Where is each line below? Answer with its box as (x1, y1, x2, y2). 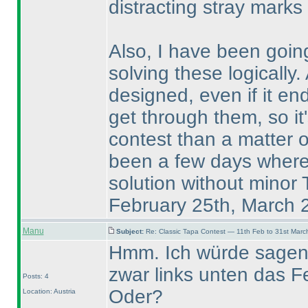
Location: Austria (22, 287, 76, 295)
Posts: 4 (22, 272, 49, 280)
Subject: (115, 228, 146, 235)
